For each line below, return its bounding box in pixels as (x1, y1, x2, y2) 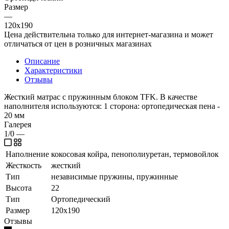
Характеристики (25, 65, 82, 75)
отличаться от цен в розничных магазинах (4, 39, 152, 48)
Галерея (4, 120, 31, 129)
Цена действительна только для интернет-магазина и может (4, 30, 213, 39)
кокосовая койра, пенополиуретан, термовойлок (51, 149, 219, 158)
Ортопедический (51, 194, 110, 203)
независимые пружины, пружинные (51, 172, 178, 181)
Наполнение (6, 149, 49, 158)
